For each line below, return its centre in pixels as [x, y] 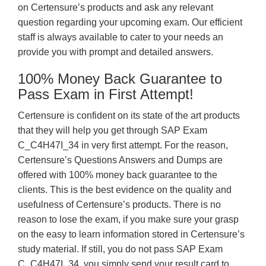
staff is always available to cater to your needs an [121, 37]
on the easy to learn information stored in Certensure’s [131, 234]
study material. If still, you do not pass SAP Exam [120, 249]
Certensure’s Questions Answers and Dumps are [120, 160]
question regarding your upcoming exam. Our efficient [130, 22]
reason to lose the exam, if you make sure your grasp [128, 219]
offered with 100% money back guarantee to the [118, 175]
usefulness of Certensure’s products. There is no [119, 205]
